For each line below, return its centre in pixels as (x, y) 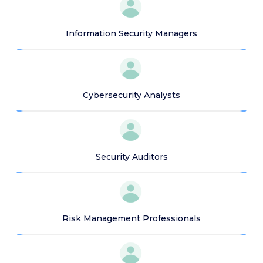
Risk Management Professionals (131, 218)
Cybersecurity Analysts (131, 95)
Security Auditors (131, 156)
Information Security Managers (131, 33)
